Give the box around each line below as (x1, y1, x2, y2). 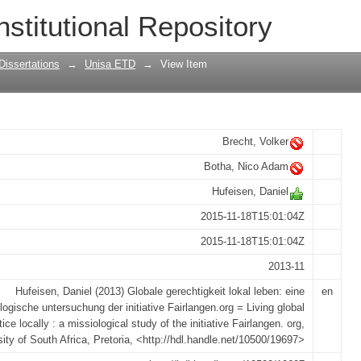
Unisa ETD (85, 58, 135, 70)
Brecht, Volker (222, 135, 288, 147)
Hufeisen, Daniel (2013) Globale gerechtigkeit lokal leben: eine (15, 285, 305, 297)
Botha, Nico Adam (204, 160, 288, 172)
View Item (160, 58, 207, 70)
